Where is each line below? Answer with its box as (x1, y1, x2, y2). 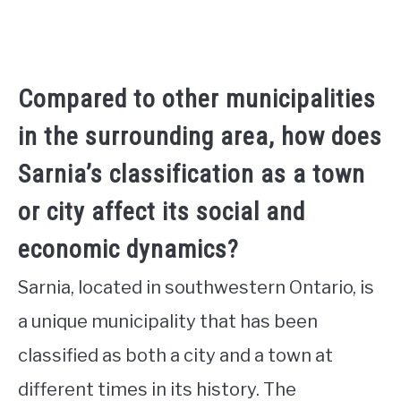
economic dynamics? (18, 235, 239, 265)
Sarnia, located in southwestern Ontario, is (18, 277, 374, 299)
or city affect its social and (18, 197, 305, 227)
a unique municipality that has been (18, 311, 318, 333)
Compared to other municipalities (18, 84, 376, 115)
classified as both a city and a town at (18, 345, 333, 367)
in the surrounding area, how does (18, 122, 382, 152)
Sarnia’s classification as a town (18, 159, 365, 190)
